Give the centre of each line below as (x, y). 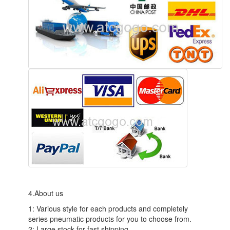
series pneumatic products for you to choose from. (110, 218)
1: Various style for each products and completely (108, 208)
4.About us (46, 193)
